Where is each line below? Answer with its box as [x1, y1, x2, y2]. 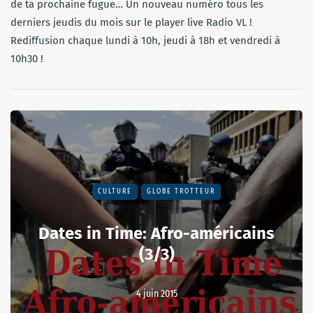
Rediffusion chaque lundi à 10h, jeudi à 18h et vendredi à [10, 34, 280, 48]
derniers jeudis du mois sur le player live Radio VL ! [10, 16, 252, 29]
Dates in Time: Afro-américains [38, 224, 275, 244]
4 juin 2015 [136, 288, 177, 300]
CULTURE [98, 187, 132, 196]
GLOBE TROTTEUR [147, 187, 215, 196]
